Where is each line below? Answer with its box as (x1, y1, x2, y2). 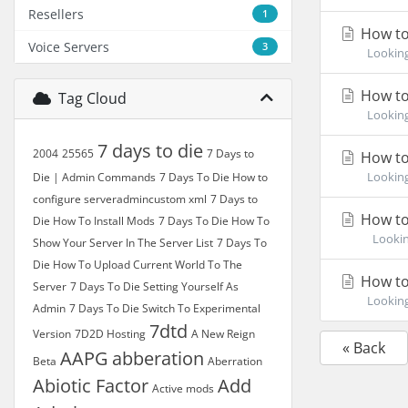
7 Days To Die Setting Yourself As (70, 279, 239, 294)
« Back (342, 338, 385, 358)
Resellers (28, 5, 84, 23)
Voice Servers (28, 38, 109, 56)
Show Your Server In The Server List (33, 235, 213, 250)
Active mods (152, 381, 214, 396)
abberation (112, 346, 204, 371)
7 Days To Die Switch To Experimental (69, 301, 260, 316)
